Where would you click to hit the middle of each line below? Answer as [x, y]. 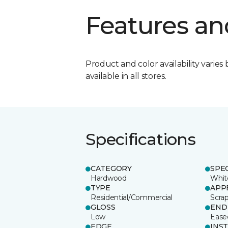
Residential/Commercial [132, 197]
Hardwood [109, 178]
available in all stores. [126, 76]
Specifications [141, 139]
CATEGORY [111, 168]
